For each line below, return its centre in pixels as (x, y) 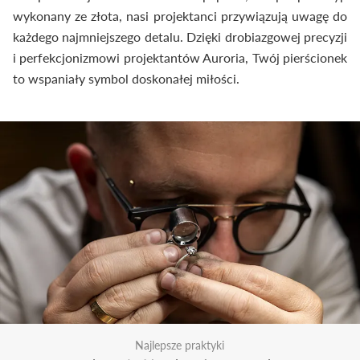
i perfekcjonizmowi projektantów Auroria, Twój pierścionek (180, 58)
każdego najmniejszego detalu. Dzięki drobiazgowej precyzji (180, 37)
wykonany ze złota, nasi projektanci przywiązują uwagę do (180, 16)
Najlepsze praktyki (180, 345)
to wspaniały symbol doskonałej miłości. (126, 79)
